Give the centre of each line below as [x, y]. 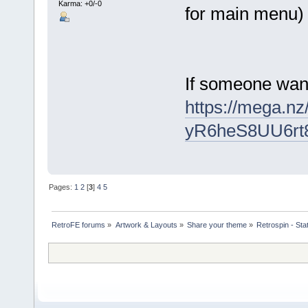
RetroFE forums [79, 224]
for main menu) [244, 13]
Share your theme [217, 224]
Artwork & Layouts [146, 224]
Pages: [62, 187]
